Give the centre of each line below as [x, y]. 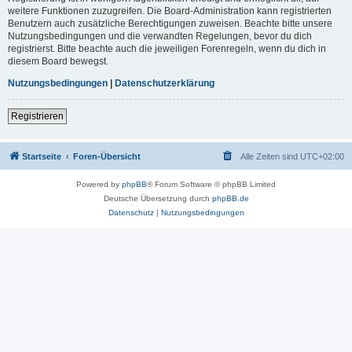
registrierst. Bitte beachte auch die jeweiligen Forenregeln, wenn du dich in [167, 48]
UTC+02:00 [322, 156]
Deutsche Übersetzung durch [158, 198]
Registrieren [37, 116]
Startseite [42, 156]
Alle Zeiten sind [270, 156]
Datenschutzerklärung [165, 83]
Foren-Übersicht [107, 156]
